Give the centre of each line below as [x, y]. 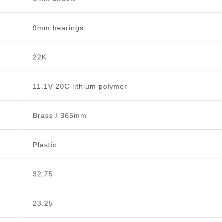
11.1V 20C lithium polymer [80, 86]
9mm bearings [58, 28]
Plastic [44, 145]
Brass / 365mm [59, 116]
